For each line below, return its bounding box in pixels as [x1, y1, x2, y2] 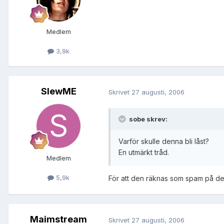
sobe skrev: [127, 115, 167, 123]
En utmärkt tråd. [118, 148, 169, 157]
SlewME [40, 86, 76, 97]
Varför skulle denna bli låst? [118, 137, 209, 146]
